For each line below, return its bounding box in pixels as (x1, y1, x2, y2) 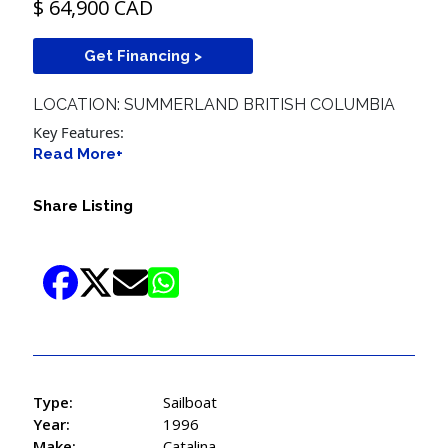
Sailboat (163, 391, 218, 412)
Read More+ (33, 144, 124, 163)
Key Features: (33, 121, 125, 142)
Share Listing (33, 196, 134, 215)
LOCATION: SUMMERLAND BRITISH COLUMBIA (33, 95, 396, 115)
